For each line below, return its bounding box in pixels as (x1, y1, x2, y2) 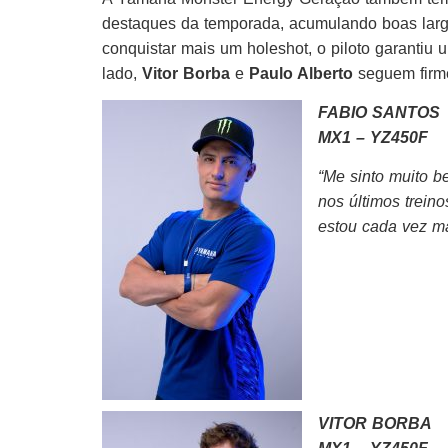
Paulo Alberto (249, 64, 353, 82)
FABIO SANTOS (318, 104, 440, 121)
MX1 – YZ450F (318, 129, 428, 146)
